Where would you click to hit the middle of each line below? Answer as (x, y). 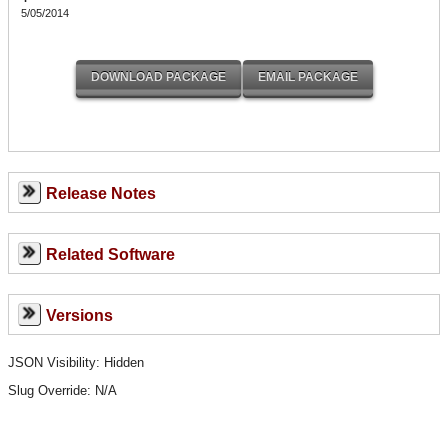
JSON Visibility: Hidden (76, 362)
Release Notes (100, 193)
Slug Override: (51, 390)
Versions (79, 315)
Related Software (110, 254)
